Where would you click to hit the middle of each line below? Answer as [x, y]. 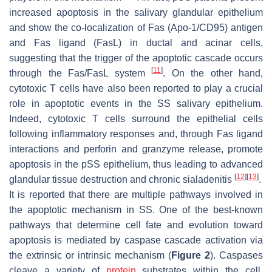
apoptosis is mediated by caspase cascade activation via [136, 240]
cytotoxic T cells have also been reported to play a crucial [136, 89]
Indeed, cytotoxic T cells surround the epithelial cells [136, 119]
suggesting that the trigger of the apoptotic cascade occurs [136, 58]
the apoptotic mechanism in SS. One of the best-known [136, 210]
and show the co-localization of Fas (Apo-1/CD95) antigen [136, 28]
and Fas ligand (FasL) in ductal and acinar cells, [136, 43]
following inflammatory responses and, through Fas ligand [136, 134]
